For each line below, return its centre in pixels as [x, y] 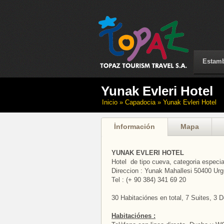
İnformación [134, 126]
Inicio [110, 102]
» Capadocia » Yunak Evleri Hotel [167, 102]
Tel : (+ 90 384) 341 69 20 [149, 180]
